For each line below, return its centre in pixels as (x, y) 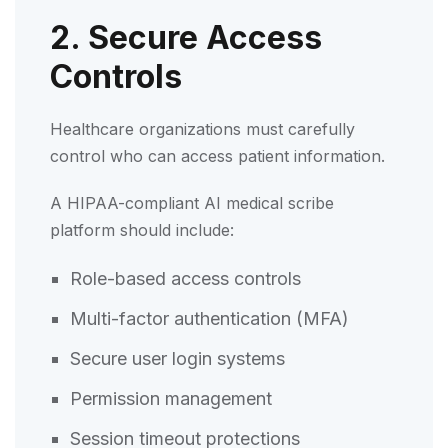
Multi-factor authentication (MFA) (212, 318)
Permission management (173, 398)
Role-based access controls (188, 278)
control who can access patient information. (217, 155)
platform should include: (142, 229)
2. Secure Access (186, 37)
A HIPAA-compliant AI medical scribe (192, 202)
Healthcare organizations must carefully (202, 128)
